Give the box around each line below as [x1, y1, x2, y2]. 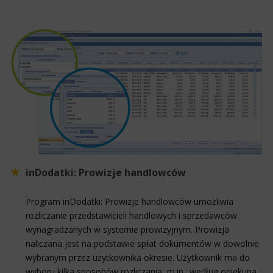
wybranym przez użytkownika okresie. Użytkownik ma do [26, 251, 250, 263]
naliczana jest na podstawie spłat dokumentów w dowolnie [26, 237, 259, 249]
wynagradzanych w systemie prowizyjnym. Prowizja [26, 223, 229, 235]
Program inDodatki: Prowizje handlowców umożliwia [26, 195, 233, 207]
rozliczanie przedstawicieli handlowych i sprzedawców [26, 209, 237, 221]
